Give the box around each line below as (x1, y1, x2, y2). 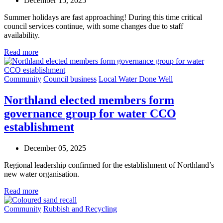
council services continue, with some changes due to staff (4, 22, 183, 31)
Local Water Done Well (99, 75, 173, 84)
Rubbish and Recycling (43, 204, 117, 213)
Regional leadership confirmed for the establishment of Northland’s (4, 160, 214, 169)
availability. (4, 31, 40, 40)
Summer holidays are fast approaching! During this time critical (4, 13, 202, 22)
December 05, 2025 (24, 143, 86, 152)
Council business (43, 75, 97, 84)
